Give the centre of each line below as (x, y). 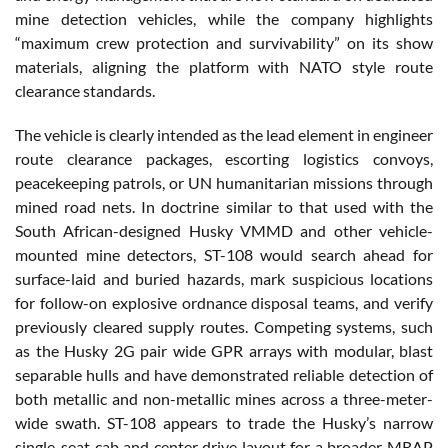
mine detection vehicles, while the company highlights (224, 19)
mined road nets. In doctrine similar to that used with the (224, 207)
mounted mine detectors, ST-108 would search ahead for (224, 255)
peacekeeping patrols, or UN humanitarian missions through (224, 183)
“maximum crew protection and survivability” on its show (224, 43)
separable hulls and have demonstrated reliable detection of (224, 375)
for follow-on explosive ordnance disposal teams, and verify (224, 303)
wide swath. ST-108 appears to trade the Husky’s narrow (224, 423)
